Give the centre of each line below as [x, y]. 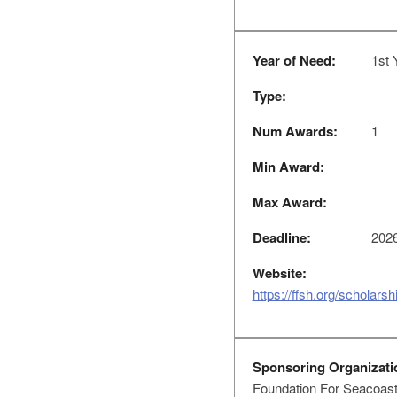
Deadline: [281, 237]
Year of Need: [294, 60]
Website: [279, 273]
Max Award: [289, 202]
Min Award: [288, 167]
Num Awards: [295, 131]
